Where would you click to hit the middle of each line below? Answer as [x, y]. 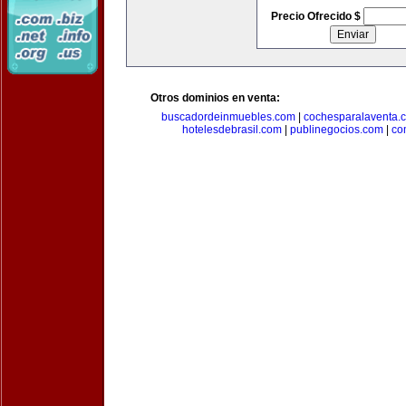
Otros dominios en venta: [215, 98]
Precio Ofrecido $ [317, 16]
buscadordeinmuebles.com [228, 117]
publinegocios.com [337, 130]
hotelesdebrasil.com [232, 130]
